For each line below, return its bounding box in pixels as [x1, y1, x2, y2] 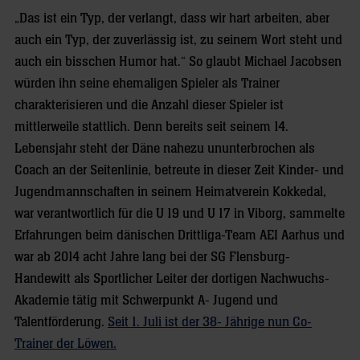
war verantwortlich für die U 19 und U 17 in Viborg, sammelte [14, 207, 345, 221]
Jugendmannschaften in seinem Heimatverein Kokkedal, [14, 185, 326, 199]
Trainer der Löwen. [14, 337, 117, 351]
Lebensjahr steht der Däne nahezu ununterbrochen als [14, 141, 315, 156]
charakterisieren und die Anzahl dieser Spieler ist [14, 98, 284, 112]
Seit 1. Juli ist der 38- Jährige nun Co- [108, 315, 312, 329]
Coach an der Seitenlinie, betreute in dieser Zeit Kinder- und [14, 163, 344, 178]
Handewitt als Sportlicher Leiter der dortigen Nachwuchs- [14, 272, 329, 286]
